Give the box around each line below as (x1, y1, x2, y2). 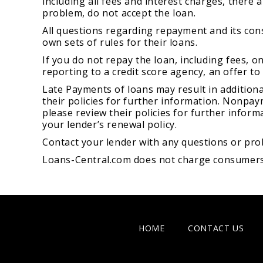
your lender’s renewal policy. (42, 118, 177, 131)
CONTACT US (188, 222, 244, 234)
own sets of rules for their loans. (42, 36, 198, 49)
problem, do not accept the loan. (42, 6, 196, 19)
